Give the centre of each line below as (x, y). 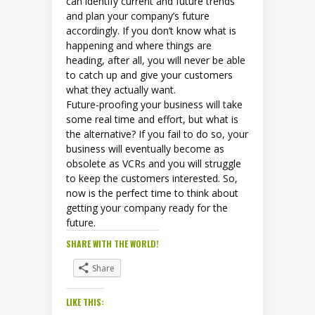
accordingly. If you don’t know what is (151, 30)
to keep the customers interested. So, (152, 178)
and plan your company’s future (138, 15)
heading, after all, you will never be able (156, 60)
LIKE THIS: (85, 302)
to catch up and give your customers (149, 75)
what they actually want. (121, 89)
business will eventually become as (145, 148)
